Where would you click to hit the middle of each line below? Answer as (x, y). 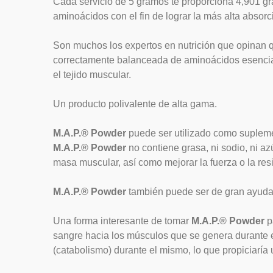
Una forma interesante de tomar (122, 221)
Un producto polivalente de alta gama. (135, 104)
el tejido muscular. (92, 75)
